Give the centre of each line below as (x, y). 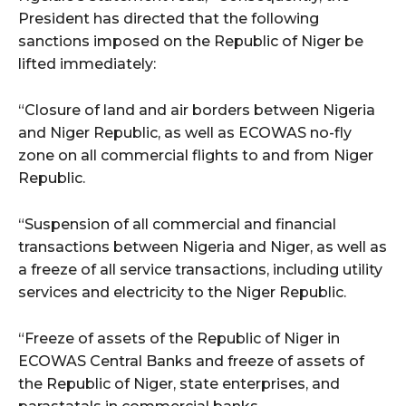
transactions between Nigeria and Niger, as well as (203, 247)
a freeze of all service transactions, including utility (200, 270)
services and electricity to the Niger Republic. (182, 293)
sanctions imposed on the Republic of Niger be (191, 42)
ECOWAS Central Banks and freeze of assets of (191, 362)
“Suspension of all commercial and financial (177, 225)
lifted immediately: (87, 64)
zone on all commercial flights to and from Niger (196, 156)
